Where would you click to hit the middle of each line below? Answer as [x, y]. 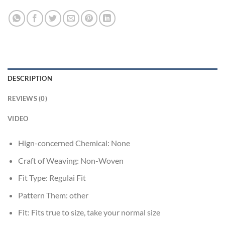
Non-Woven [102, 160]
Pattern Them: [43, 195]
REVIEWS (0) [27, 98]
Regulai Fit [67, 178]
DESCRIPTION [30, 78]
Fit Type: [33, 178]
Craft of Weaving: [49, 160]
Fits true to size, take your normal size [95, 212]
